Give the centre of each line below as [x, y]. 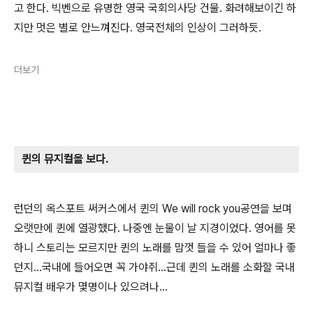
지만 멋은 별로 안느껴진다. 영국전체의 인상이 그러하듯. [138, 28]
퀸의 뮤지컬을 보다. [65, 159]
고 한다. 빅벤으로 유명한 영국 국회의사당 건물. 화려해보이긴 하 [155, 8]
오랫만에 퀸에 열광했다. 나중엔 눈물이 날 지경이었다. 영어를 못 [155, 228]
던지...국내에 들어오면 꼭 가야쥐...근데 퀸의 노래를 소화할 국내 [154, 268]
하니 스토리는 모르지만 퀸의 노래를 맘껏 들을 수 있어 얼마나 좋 [155, 248]
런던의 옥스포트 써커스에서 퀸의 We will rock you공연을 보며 [153, 209]
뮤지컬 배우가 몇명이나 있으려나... [91, 287]
